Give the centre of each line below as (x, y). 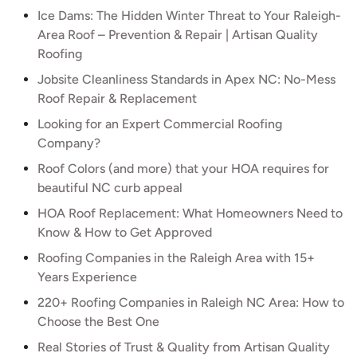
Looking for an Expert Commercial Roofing (160, 124)
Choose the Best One (98, 322)
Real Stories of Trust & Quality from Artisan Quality (184, 347)
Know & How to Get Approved (125, 232)
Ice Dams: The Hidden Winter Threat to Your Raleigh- (189, 16)
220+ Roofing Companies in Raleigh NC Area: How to (191, 302)
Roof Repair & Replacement (117, 98)
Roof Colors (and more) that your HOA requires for (183, 169)
